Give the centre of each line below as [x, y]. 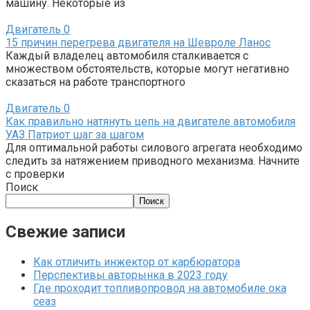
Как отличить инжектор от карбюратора [137, 262]
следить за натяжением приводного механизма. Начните [153, 161]
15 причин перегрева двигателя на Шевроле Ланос [138, 42]
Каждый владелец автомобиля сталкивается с [127, 55]
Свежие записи [65, 231]
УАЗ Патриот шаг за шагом [75, 134]
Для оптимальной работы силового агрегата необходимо [154, 147]
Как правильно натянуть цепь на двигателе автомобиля [151, 121]
